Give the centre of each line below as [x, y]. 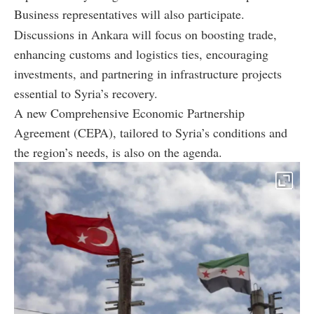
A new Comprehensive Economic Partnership [129, 112]
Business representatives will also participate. [129, 14]
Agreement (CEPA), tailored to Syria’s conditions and [151, 132]
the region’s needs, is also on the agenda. [118, 152]
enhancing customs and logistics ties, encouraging [141, 54]
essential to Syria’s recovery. [86, 93]
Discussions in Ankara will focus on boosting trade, [145, 34]
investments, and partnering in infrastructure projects [148, 73]
